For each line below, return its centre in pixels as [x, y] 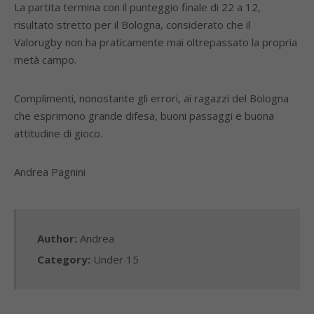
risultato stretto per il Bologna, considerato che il [132, 25]
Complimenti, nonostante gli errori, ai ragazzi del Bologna [151, 98]
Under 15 [116, 259]
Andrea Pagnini [50, 172]
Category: [65, 259]
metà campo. [45, 60]
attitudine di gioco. [58, 133]
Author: [59, 238]
